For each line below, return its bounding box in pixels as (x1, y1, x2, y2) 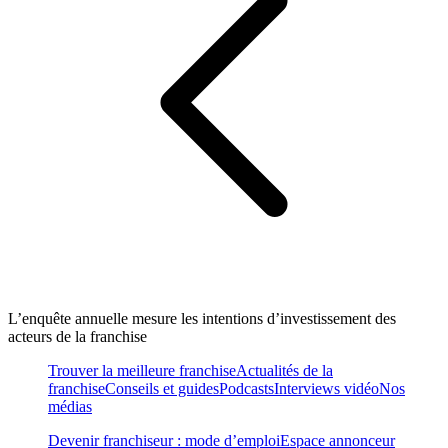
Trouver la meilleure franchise (48, 361, 236, 379)
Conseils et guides (105, 379, 219, 397)
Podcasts (219, 379, 274, 397)
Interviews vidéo (274, 379, 379, 397)
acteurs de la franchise (8, 327, 147, 345)
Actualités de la (236, 361, 333, 379)
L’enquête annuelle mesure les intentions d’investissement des (8, 309, 396, 327)
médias (48, 397, 92, 415)
